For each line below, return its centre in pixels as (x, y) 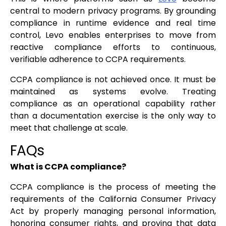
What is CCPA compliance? (68, 167)
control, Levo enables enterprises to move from (113, 35)
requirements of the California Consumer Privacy (113, 199)
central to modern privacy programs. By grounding (113, 11)
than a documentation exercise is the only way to (113, 116)
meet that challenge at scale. (69, 128)
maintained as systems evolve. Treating (113, 92)
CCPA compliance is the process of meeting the (113, 187)
